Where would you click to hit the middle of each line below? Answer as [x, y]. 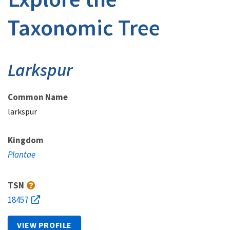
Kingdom [26, 140]
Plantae [22, 155]
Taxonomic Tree [84, 27]
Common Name [38, 97]
